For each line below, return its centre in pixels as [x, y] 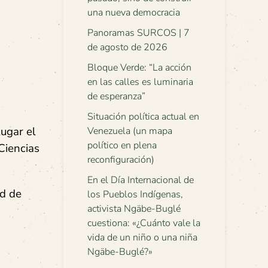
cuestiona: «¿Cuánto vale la [144, 223]
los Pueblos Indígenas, [135, 194]
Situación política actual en [143, 117]
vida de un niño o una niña [142, 237]
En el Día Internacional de [141, 180]
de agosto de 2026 [127, 47]
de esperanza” [116, 96]
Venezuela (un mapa [130, 131]
